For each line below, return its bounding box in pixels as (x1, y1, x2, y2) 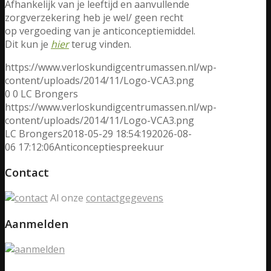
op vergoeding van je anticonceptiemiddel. (5, 24, 195, 38)
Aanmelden (5, 215, 68, 231)
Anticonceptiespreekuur (54, 140, 164, 154)
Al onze (48, 191, 86, 205)
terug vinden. (69, 37, 131, 51)
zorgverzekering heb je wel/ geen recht (5, 10, 183, 24)
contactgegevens (86, 191, 163, 205)
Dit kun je (5, 37, 51, 51)
